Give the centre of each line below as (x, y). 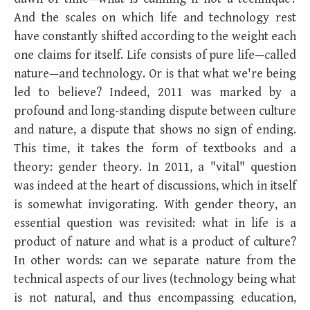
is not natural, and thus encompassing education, (155, 298)
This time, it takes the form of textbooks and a (155, 148)
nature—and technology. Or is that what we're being (155, 74)
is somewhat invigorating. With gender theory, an (155, 204)
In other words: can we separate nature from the (155, 261)
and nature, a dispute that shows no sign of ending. (155, 130)
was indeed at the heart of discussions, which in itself (155, 186)
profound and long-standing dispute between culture (155, 111)
